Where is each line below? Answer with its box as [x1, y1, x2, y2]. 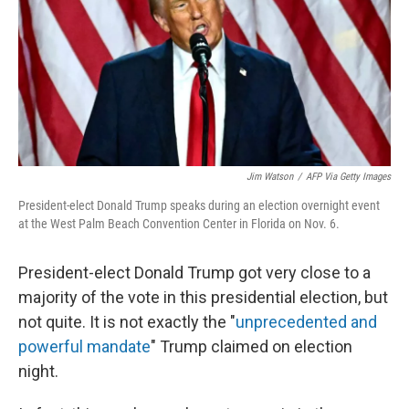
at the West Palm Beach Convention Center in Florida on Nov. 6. [18, 216, 340, 231]
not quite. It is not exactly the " [18, 312, 236, 331]
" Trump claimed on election [151, 337, 352, 356]
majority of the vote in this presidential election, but [18, 288, 388, 307]
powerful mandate [18, 337, 151, 356]
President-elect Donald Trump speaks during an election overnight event [18, 198, 380, 213]
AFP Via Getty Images [306, 171, 391, 183]
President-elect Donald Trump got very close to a [18, 263, 371, 282]
